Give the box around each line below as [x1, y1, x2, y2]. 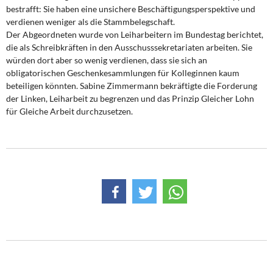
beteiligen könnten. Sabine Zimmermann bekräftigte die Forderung [6, 80, 257, 91]
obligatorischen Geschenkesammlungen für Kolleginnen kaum [6, 68, 239, 78]
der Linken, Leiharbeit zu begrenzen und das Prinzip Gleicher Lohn [6, 93, 254, 104]
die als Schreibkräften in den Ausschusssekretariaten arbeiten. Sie [6, 42, 252, 52]
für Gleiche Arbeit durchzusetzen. [6, 106, 133, 116]
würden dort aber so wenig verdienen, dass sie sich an [6, 55, 207, 65]
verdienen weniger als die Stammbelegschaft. [6, 16, 175, 27]
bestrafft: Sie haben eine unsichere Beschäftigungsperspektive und [6, 4, 255, 14]
